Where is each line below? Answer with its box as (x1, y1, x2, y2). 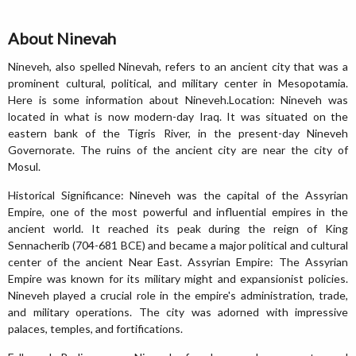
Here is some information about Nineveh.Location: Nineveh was (8, 92, 348, 106)
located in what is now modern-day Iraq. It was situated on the (8, 109, 348, 123)
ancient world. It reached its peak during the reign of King (8, 221, 348, 235)
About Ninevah (8, 28, 116, 48)
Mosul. (8, 159, 41, 173)
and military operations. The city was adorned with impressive (8, 304, 348, 319)
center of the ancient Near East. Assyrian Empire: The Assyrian (8, 254, 348, 269)
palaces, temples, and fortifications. (8, 321, 183, 335)
